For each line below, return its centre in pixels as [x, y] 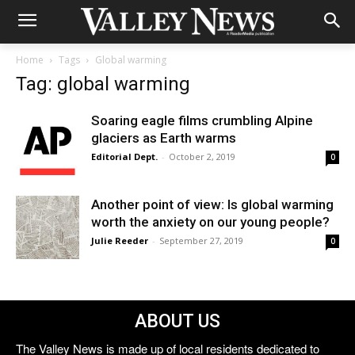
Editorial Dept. [124, 157]
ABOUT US [177, 321]
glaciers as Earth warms [164, 138]
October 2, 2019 [202, 157]
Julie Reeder [120, 240]
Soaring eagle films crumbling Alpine [202, 120]
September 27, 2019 [201, 240]
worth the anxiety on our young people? [210, 222]
